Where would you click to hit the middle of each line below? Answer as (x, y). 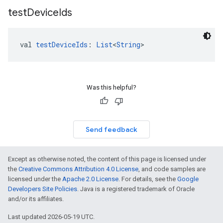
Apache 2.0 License (90, 179)
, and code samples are (172, 169)
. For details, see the (148, 179)
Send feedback (111, 129)
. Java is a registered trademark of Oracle (136, 189)
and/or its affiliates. (36, 199)
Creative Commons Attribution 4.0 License (78, 169)
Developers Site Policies (43, 189)
